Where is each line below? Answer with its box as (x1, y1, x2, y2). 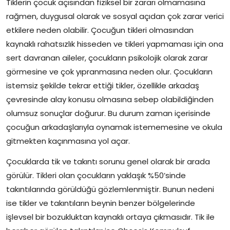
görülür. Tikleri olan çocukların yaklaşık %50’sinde (6, 169, 186, 181)
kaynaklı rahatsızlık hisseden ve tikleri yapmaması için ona (6, 38, 223, 49)
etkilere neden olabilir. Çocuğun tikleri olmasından (6, 24, 194, 35)
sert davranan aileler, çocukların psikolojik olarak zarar (6, 52, 208, 63)
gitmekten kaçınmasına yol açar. (6, 135, 130, 146)
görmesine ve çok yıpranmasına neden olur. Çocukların (6, 66, 213, 77)
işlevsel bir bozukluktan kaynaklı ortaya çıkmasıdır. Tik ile (6, 211, 215, 222)
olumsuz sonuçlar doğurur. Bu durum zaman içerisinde (6, 107, 210, 119)
